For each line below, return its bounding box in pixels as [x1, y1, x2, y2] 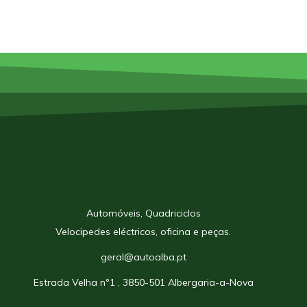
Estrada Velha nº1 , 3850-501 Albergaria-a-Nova [33, 275, 254, 288]
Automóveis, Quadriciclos [86, 206, 201, 219]
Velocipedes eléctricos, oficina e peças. [56, 225, 231, 238]
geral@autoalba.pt [100, 250, 186, 263]
